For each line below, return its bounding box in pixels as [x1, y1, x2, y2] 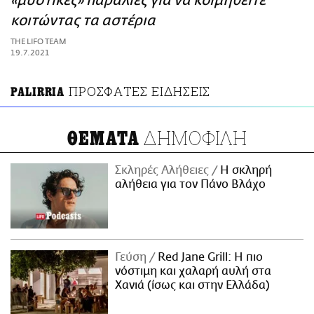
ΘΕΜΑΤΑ [67, 128, 140, 151]
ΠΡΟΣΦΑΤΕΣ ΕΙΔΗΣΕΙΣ [69, 83, 211, 100]
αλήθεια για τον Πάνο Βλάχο [115, 178, 266, 191]
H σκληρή [217, 164, 273, 177]
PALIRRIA [11, 85, 65, 100]
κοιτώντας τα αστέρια [11, 13, 156, 29]
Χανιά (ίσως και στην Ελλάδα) [115, 278, 271, 292]
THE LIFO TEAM [11, 37, 67, 47]
